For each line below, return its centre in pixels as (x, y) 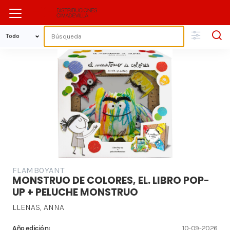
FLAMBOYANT (39, 170)
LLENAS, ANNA (38, 207)
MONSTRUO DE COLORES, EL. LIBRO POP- (111, 181)
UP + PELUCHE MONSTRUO (75, 193)
